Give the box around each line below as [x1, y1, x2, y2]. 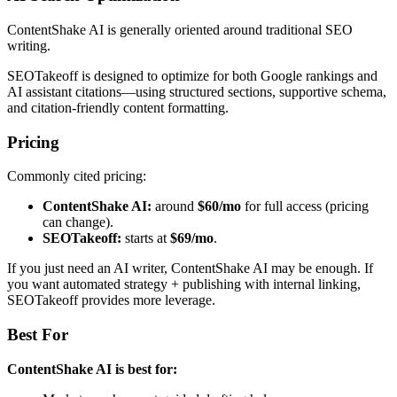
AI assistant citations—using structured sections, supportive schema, [7, 84, 386, 100]
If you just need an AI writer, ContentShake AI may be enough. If [7, 261, 373, 276]
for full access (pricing [241, 198, 369, 214]
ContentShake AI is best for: [7, 361, 177, 377]
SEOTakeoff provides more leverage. [7, 292, 215, 308]
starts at [121, 230, 170, 246]
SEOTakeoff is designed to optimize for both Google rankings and [7, 68, 378, 84]
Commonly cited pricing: [7, 168, 146, 184]
